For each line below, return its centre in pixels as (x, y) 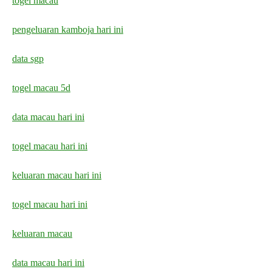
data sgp (28, 58)
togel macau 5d (41, 87)
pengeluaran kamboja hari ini (68, 29)
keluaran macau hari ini (57, 175)
